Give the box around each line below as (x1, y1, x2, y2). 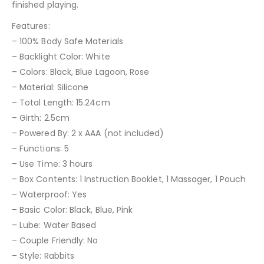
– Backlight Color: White (12, 50, 110, 62)
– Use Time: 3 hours (12, 157, 93, 170)
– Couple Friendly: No (12, 234, 98, 246)
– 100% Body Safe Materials (12, 35, 123, 47)
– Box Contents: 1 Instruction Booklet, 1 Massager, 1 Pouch (12, 173, 246, 185)
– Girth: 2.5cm (12, 111, 70, 124)
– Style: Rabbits (12, 249, 75, 262)
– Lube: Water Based (12, 219, 97, 231)
